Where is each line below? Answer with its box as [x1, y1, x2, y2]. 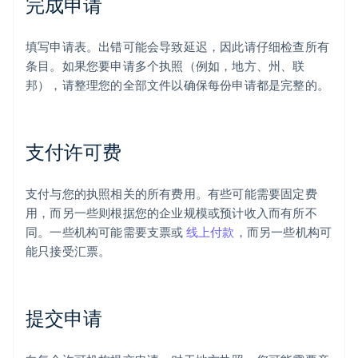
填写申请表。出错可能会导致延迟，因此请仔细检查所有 [26, 38, 330, 55]
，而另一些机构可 [234, 224, 332, 241]
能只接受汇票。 [26, 243, 111, 260]
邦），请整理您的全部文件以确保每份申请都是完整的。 [26, 77, 330, 93]
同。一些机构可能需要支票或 [26, 224, 186, 241]
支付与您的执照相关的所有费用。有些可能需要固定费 [26, 185, 317, 202]
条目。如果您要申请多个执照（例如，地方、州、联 [26, 58, 305, 74]
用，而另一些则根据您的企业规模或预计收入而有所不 [26, 205, 317, 221]
